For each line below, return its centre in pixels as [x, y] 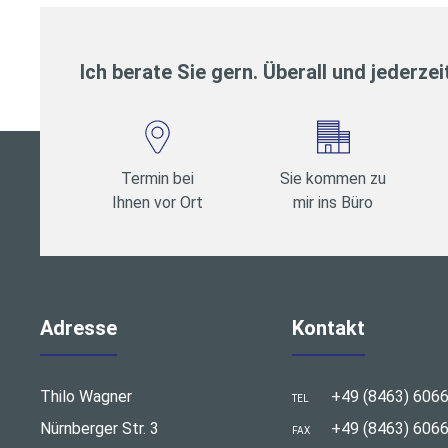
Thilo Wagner [86, 397]
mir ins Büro [333, 202]
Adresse [78, 328]
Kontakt [329, 328]
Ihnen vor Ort [158, 202]
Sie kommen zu [333, 178]
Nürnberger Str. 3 [99, 429]
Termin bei [158, 178]
